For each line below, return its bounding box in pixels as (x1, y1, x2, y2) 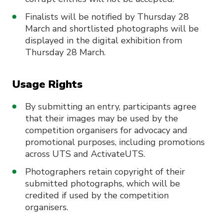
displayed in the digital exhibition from (25, 35, 182, 46)
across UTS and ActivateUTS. (25, 148, 145, 160)
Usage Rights (12, 77, 82, 92)
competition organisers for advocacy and (25, 124, 187, 136)
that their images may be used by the (25, 112, 178, 124)
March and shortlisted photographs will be (25, 23, 199, 35)
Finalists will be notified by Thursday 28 (25, 11, 189, 23)
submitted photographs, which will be (25, 178, 180, 189)
